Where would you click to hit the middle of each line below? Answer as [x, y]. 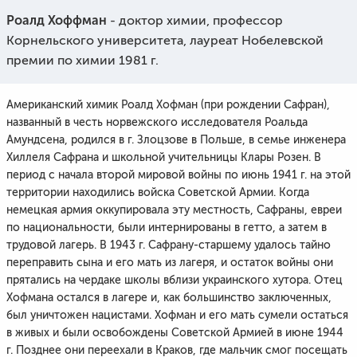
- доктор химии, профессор [195, 21]
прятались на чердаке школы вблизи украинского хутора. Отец [175, 280]
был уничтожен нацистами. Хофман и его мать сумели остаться [177, 315]
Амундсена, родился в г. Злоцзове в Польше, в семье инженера [176, 140]
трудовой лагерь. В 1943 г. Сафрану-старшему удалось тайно [169, 245]
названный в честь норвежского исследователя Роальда [157, 122]
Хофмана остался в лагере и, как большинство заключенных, [169, 298]
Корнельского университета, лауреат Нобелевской [165, 41]
